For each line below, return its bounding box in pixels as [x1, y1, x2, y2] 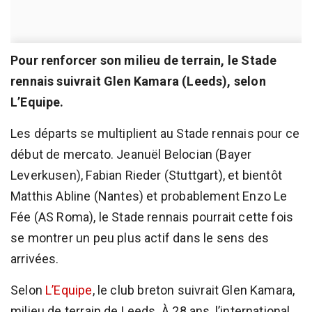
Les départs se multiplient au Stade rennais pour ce [10, 126, 300, 141]
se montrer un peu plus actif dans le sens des [10, 231, 270, 246]
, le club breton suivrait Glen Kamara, [92, 283, 295, 298]
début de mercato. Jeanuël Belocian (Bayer [10, 147, 252, 162]
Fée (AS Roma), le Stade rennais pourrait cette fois [10, 210, 294, 225]
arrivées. [10, 251, 59, 267]
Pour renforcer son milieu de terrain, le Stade [10, 53, 277, 68]
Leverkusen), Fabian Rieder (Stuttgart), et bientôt [10, 168, 282, 183]
